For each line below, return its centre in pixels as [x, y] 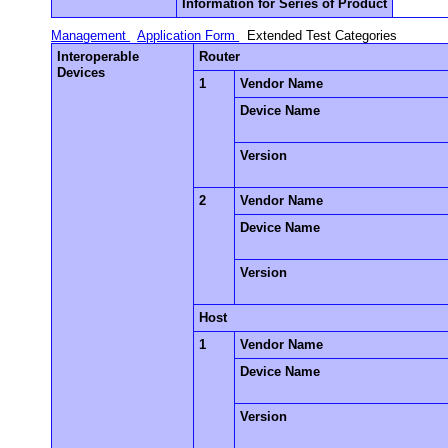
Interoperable [98, 56]
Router [220, 56]
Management [91, 35]
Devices [81, 72]
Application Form [188, 35]
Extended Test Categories [322, 35]
